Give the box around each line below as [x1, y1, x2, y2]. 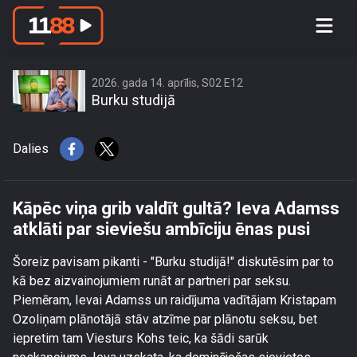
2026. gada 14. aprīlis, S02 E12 [92, 76, 243, 89]
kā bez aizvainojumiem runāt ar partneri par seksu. [13, 273, 291, 288]
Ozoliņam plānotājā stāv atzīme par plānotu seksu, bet [13, 312, 317, 327]
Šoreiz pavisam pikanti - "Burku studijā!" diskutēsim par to [13, 254, 334, 269]
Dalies [13, 141, 49, 156]
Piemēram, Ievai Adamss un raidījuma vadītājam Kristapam [13, 292, 336, 308]
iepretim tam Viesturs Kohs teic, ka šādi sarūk [13, 331, 269, 346]
